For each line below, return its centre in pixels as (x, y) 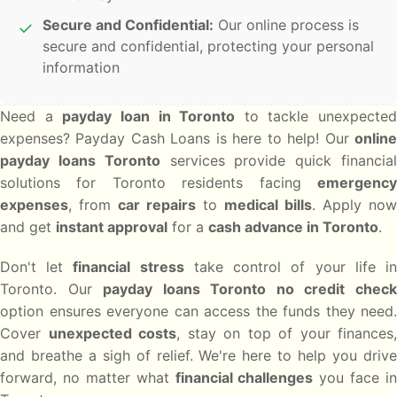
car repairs (157, 204)
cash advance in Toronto (293, 226)
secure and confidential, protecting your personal (208, 46)
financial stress (128, 266)
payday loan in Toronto (149, 116)
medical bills (268, 204)
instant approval (112, 226)
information (81, 67)
